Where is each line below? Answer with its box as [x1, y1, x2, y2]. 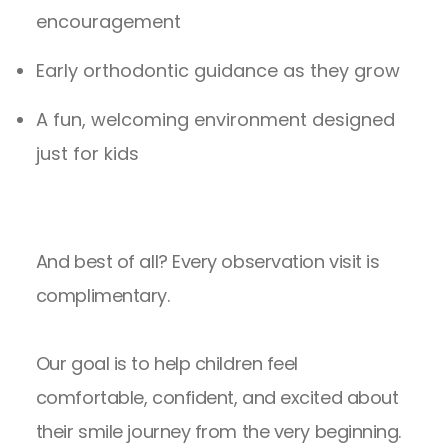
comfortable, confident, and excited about [35, 385, 399, 411]
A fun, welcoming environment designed [35, 107, 395, 133]
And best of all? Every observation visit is [35, 249, 380, 275]
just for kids [35, 141, 139, 167]
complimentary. [35, 283, 170, 309]
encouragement [35, 9, 181, 35]
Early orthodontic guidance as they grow [35, 58, 400, 84]
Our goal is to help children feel [35, 351, 298, 377]
